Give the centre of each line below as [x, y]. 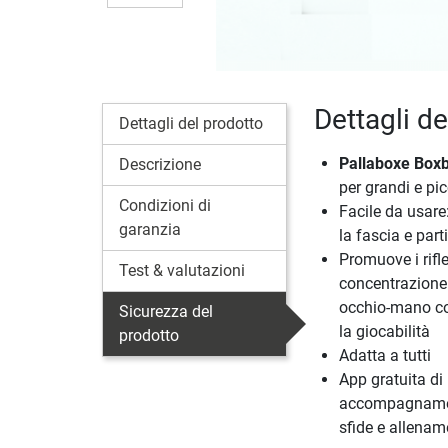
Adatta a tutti [384, 356]
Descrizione [160, 165]
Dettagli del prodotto [191, 124]
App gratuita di [390, 380]
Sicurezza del [166, 312]
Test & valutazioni [182, 271]
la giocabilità [384, 332]
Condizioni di [165, 206]
